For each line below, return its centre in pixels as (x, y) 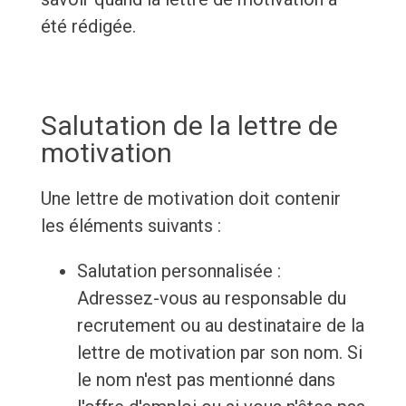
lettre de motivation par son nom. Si (219, 353)
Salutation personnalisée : (179, 271)
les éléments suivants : (130, 226)
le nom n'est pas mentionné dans (206, 380)
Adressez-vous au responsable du (211, 299)
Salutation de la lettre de (189, 126)
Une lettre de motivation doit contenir (190, 199)
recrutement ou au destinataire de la (220, 326)
